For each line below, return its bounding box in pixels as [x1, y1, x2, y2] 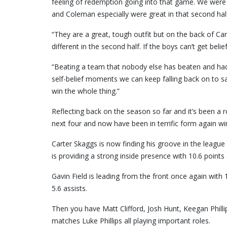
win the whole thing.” [52, 86, 120, 96]
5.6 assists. [52, 183, 87, 194]
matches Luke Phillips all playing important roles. [52, 216, 210, 226]
